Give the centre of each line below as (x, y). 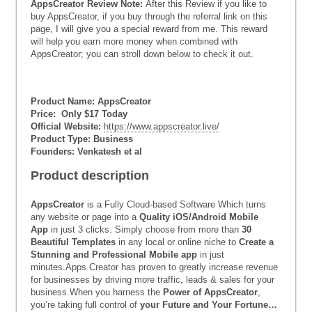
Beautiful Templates (73, 242)
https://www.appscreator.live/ (162, 126)
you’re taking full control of (85, 305)
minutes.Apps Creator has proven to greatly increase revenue (154, 267)
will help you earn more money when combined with (134, 41)
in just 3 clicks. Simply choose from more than (145, 229)
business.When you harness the (97, 292)
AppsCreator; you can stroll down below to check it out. (142, 54)
